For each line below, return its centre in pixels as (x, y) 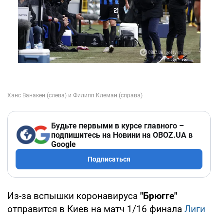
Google (64, 144)
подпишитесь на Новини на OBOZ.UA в (122, 135)
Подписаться (109, 159)
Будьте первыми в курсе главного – (118, 126)
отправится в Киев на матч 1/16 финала (96, 209)
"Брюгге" (159, 196)
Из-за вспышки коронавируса (74, 196)
